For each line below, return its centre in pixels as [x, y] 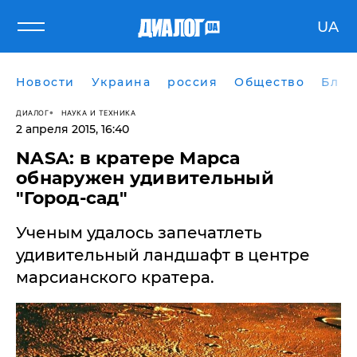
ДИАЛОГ [32, 112]
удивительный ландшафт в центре [163, 255]
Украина [121, 82]
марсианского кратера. [115, 277]
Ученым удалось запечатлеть [139, 233]
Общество [269, 82]
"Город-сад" [72, 198]
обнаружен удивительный [145, 178]
